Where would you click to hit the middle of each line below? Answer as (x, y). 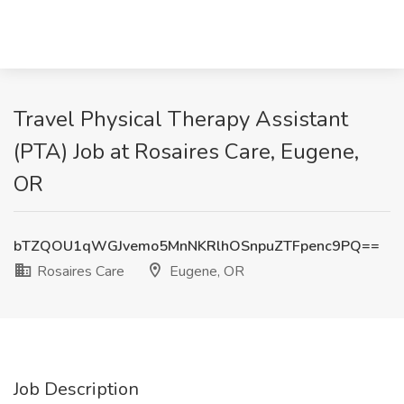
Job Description (76, 389)
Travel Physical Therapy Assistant (181, 119)
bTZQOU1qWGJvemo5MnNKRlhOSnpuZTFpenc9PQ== (197, 246)
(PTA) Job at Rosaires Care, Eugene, (186, 151)
